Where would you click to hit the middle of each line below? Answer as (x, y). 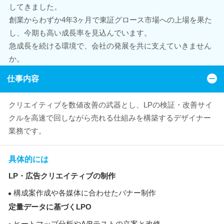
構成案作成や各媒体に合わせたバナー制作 (85, 193)
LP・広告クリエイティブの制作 (62, 176)
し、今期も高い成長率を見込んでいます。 (80, 33)
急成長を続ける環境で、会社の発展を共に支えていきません (110, 46)
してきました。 (35, 7)
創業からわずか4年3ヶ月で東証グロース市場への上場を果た (110, 20)
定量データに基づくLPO (50, 207)
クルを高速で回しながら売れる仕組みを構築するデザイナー (110, 118)
